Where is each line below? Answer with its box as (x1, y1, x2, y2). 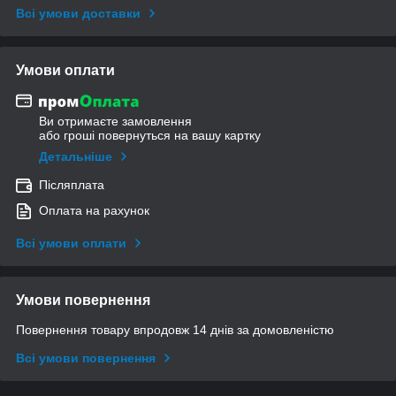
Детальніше (39, 149, 112, 164)
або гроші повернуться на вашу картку (39, 128, 261, 143)
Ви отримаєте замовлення (39, 114, 192, 129)
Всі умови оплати (16, 236, 126, 251)
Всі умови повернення (16, 351, 156, 366)
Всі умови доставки (16, 5, 141, 20)
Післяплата (39, 178, 104, 193)
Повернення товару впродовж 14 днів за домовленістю (16, 323, 334, 338)
